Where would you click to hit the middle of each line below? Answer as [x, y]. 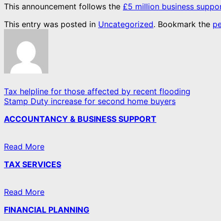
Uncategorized [126, 24]
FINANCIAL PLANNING [47, 210]
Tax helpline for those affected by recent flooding [97, 92]
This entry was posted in [51, 24]
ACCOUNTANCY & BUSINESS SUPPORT [80, 119]
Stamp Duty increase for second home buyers [90, 101]
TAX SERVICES [33, 165]
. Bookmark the [183, 24]
